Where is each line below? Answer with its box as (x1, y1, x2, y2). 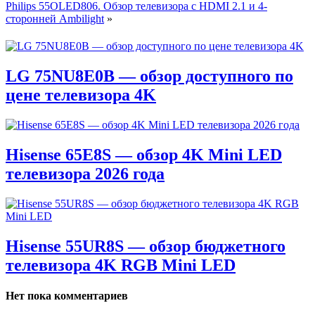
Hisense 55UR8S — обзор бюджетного (6, 236, 285, 255)
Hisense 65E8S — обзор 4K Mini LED (6, 146, 282, 165)
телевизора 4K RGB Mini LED (6, 255, 236, 274)
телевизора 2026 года (6, 165, 165, 184)
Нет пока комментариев (6, 290, 128, 302)
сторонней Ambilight (6, 13, 104, 25)
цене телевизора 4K (6, 86, 156, 105)
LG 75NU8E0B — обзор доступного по (6, 67, 293, 86)
